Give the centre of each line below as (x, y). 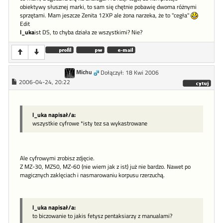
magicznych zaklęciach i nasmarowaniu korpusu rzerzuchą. (92, 175)
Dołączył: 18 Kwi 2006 (129, 72)
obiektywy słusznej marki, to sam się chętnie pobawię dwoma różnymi (108, 7)
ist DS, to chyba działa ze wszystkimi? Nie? (88, 32)
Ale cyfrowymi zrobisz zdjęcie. (57, 158)
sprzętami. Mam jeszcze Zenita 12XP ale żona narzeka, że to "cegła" (105, 15)
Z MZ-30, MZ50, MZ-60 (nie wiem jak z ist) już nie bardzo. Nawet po (105, 167)
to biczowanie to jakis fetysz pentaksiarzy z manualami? (102, 216)
